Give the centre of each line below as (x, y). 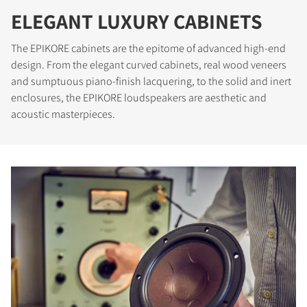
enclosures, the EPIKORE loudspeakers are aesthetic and (139, 97)
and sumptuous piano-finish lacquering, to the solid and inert (151, 81)
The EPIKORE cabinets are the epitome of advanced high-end (148, 48)
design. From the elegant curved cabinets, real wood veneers (149, 64)
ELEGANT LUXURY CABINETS (137, 21)
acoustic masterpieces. (63, 114)
